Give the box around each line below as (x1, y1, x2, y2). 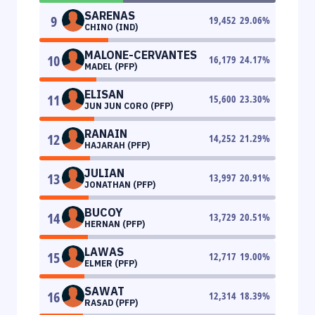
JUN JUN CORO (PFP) (84, 100, 173, 111)
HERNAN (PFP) (84, 218, 145, 229)
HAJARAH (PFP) (84, 139, 150, 150)
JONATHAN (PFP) (84, 179, 155, 190)
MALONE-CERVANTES (84, 47, 197, 62)
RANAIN (84, 126, 127, 141)
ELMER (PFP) (84, 257, 137, 269)
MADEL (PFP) (84, 60, 137, 72)
